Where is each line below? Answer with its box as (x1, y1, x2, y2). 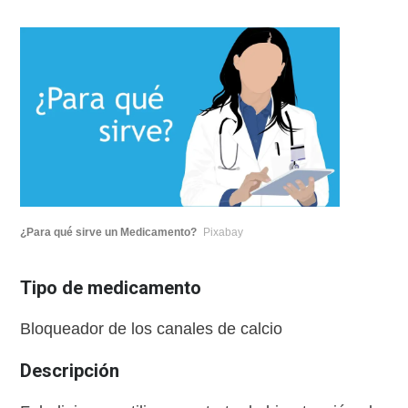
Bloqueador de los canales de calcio (20, 320, 283, 339)
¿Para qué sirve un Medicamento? (20, 226, 198, 240)
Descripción (20, 360, 120, 382)
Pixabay (203, 226, 244, 240)
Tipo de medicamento (20, 277, 202, 300)
